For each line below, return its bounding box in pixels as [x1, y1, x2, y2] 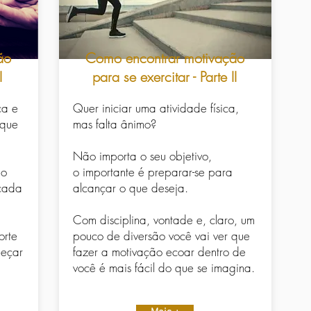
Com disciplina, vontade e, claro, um [73, 212, 255, 228]
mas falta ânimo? [73, 116, 156, 133]
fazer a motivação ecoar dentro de [73, 244, 246, 260]
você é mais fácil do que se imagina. [73, 260, 255, 276]
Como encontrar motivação [85, 49, 244, 68]
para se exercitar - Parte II [92, 67, 237, 87]
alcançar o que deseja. [73, 180, 188, 196]
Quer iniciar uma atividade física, [73, 100, 239, 117]
